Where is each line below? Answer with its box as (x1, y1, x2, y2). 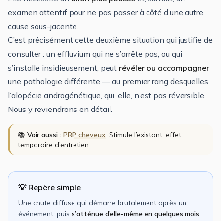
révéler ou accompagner (119, 62, 209, 73)
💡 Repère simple (18, 182, 81, 192)
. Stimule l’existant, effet (106, 130, 181, 139)
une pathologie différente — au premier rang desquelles (8, 76, 208, 86)
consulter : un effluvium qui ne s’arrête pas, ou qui (8, 48, 182, 59)
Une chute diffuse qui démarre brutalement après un (18, 198, 186, 207)
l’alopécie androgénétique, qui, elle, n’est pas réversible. (8, 90, 206, 100)
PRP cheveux (63, 130, 106, 139)
